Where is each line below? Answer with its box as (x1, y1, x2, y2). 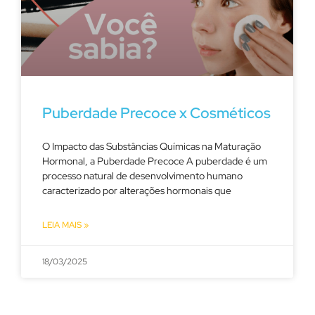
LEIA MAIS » (42, 219, 89, 231)
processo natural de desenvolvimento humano (42, 169, 243, 182)
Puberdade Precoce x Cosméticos (42, 103, 271, 122)
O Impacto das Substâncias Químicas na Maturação (42, 139, 261, 153)
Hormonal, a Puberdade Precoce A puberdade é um (42, 154, 267, 167)
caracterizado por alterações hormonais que (42, 184, 231, 197)
